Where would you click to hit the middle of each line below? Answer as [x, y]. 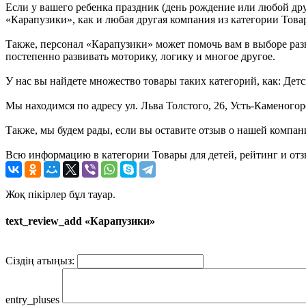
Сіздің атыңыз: [40, 261]
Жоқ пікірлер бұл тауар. [60, 194]
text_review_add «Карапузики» [80, 221]
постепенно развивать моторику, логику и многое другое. [140, 56]
